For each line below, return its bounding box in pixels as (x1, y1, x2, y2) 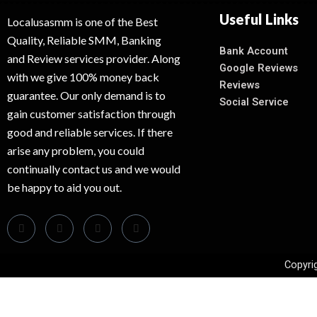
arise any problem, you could (7, 144, 144, 157)
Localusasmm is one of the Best (7, 15, 158, 28)
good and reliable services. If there (7, 125, 173, 139)
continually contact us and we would (7, 162, 180, 175)
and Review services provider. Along (7, 52, 180, 65)
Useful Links (219, 11, 299, 28)
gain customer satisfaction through (7, 107, 175, 120)
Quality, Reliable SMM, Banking (7, 33, 161, 47)
